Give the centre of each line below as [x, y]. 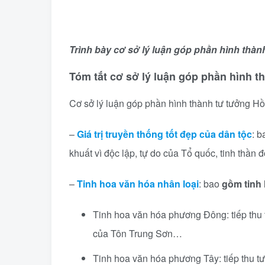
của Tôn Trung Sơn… [138, 233]
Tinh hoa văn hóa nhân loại [138, 184]
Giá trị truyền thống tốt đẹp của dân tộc [164, 134]
